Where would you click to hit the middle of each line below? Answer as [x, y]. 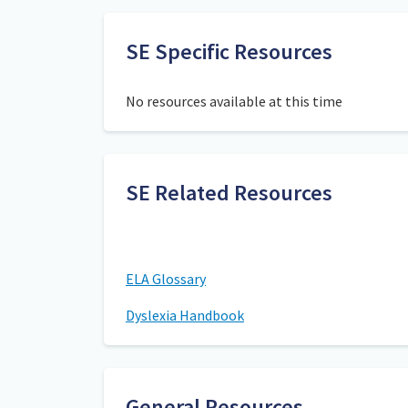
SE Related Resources [229, 193]
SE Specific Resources [229, 51]
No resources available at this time [234, 101]
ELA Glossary [166, 279]
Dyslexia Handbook [185, 315]
